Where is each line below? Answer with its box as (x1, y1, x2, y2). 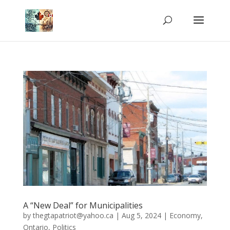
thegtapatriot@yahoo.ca (32, 210, 113, 220)
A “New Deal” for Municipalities (23, 200, 143, 211)
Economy (169, 210, 201, 220)
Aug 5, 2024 (121, 210, 161, 220)
